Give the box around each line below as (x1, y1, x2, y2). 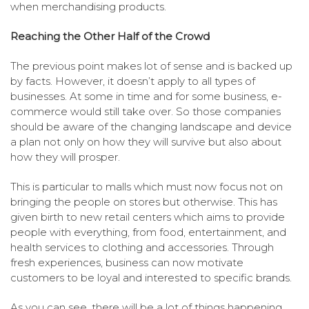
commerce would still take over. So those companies (10, 105, 281, 119)
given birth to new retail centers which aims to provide (10, 210, 285, 224)
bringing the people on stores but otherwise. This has (10, 195, 277, 209)
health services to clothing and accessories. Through (10, 241, 274, 255)
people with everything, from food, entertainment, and (10, 226, 286, 239)
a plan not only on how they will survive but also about (10, 135, 281, 149)
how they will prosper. (10, 150, 120, 164)
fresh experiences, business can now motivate (10, 256, 243, 270)
